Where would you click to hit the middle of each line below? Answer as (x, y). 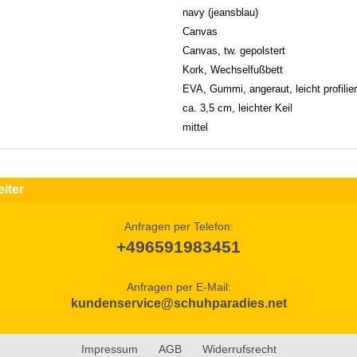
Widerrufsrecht (239, 349)
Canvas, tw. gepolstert (234, 50)
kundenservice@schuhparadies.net (178, 303)
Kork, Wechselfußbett (233, 69)
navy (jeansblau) (220, 12)
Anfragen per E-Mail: (178, 286)
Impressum (109, 349)
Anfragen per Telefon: (178, 226)
